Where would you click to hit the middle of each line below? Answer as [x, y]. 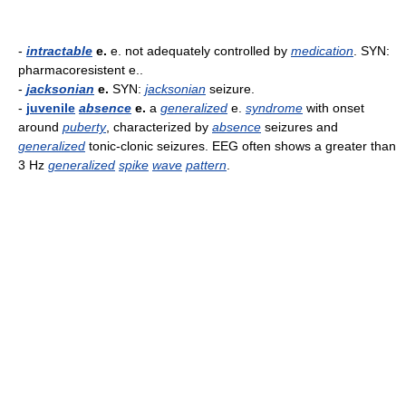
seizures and [300, 127]
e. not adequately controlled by [199, 51]
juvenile [51, 108]
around [40, 127]
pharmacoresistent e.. [81, 70]
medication [322, 51]
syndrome [274, 108]
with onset [333, 108]
